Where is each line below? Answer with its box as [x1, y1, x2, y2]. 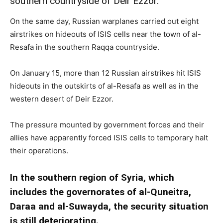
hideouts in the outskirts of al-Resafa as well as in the [10, 81, 199, 91]
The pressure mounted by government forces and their [10, 120, 204, 129]
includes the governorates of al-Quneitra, [10, 186, 191, 198]
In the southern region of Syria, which [10, 172, 174, 183]
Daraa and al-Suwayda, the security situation [10, 201, 209, 212]
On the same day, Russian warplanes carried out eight [10, 16, 199, 26]
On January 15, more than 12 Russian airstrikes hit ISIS [10, 68, 201, 78]
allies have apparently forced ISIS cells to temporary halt [10, 133, 208, 142]
